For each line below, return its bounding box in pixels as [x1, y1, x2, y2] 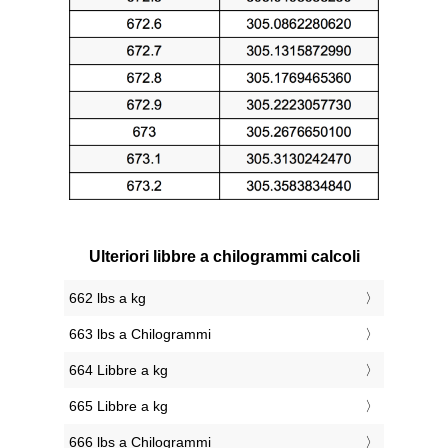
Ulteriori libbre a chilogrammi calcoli [88, 248, 360, 266]
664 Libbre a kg [69, 362, 168, 379]
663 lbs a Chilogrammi [69, 326, 211, 343]
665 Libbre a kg [69, 398, 168, 415]
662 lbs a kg [69, 290, 146, 307]
